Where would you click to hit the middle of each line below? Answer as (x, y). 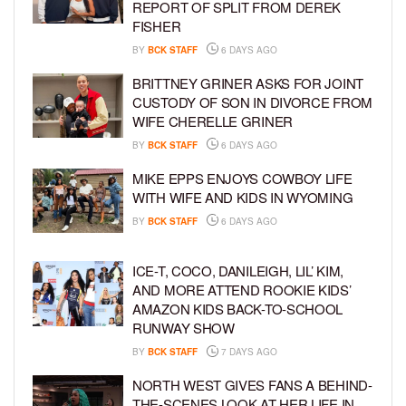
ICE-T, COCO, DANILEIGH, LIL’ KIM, (238, 271)
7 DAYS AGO (248, 352)
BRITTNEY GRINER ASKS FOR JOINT (248, 82)
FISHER (157, 25)
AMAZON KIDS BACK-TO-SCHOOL (238, 309)
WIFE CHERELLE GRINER (213, 121)
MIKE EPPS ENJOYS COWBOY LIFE (242, 178)
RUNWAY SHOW (184, 328)
